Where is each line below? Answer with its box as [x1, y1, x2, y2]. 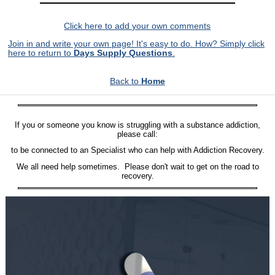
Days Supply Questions [73, 48, 172, 58]
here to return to [7, 48, 74, 58]
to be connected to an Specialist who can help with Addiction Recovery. [10, 145, 265, 155]
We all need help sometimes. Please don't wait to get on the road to [16, 161, 259, 171]
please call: [117, 129, 158, 139]
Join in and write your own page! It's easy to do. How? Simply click [7, 39, 265, 48]
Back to [110, 77, 141, 86]
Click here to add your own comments [64, 21, 211, 31]
